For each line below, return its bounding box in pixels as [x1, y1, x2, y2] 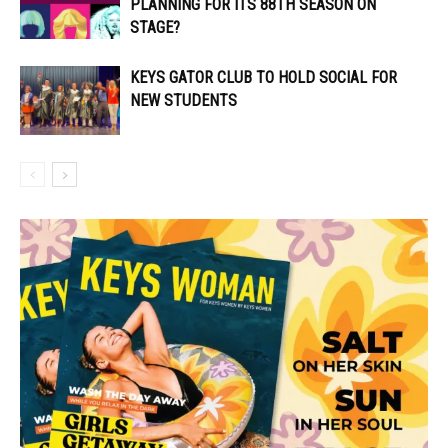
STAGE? [130, 17, 180, 37]
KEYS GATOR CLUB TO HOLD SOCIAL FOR [130, 67, 397, 87]
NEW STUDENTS [130, 90, 237, 110]
